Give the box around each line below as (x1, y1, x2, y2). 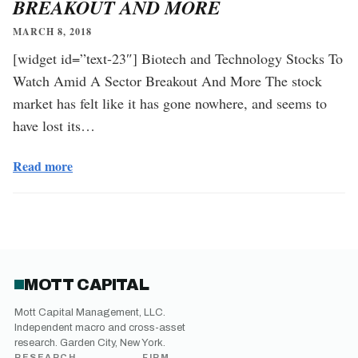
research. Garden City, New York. (14, 336, 165, 348)
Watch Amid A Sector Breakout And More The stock (13, 70, 322, 90)
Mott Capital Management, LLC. (14, 306, 165, 318)
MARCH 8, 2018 (13, 24, 92, 38)
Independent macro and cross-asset (14, 321, 185, 333)
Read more (13, 156, 73, 175)
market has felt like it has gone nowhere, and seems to (13, 93, 327, 113)
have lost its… (13, 115, 95, 135)
